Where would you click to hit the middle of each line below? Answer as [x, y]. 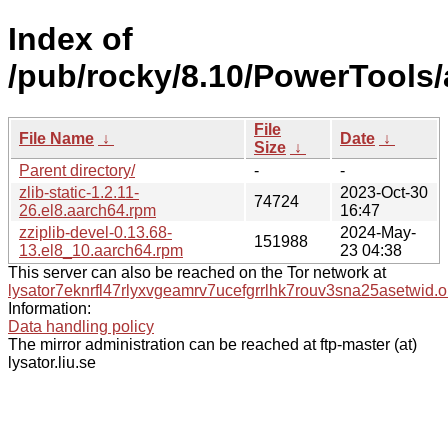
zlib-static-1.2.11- [79, 192]
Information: [49, 308]
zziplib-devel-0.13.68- [95, 232]
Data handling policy [81, 326]
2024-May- [378, 232]
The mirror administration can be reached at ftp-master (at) [212, 344]
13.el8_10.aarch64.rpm [101, 250]
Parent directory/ [77, 170]
